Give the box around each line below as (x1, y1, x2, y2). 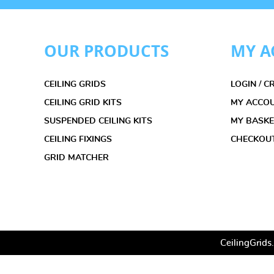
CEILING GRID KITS (44, 98, 122, 108)
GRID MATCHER (44, 154, 109, 163)
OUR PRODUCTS (44, 40, 169, 62)
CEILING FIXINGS (44, 135, 112, 144)
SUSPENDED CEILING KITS (44, 117, 152, 126)
